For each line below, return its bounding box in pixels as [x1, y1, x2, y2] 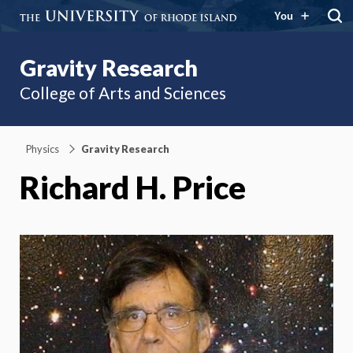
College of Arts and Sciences [20, 83, 226, 102]
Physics [26, 142, 59, 155]
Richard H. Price [20, 168, 246, 206]
